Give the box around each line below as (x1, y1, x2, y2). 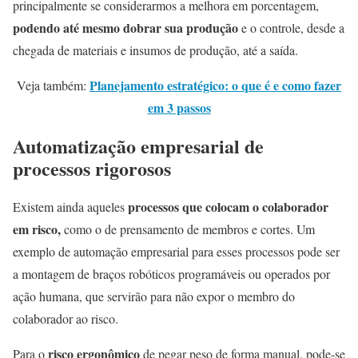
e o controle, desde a (241, 18, 344, 36)
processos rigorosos (13, 153, 177, 182)
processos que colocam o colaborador (125, 197, 328, 216)
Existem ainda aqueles (13, 197, 125, 215)
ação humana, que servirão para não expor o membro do (13, 287, 295, 304)
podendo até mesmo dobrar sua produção (13, 18, 241, 37)
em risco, (13, 219, 61, 238)
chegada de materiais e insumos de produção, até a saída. (13, 41, 302, 58)
